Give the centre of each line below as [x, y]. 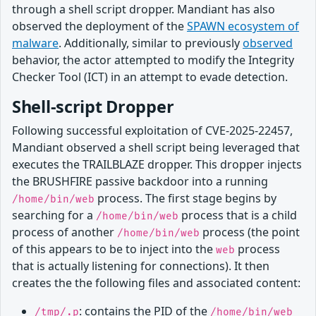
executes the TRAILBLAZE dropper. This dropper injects [157, 164]
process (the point [250, 232]
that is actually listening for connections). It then [141, 266]
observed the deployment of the [99, 26]
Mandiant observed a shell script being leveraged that [156, 147]
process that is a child [238, 215]
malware [35, 43]
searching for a [54, 215]
